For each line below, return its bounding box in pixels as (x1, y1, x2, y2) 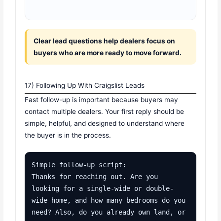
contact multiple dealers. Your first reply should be (25, 107, 184, 115)
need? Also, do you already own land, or (32, 208, 186, 216)
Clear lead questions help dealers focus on (34, 37, 176, 45)
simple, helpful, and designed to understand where (25, 119, 185, 127)
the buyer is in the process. (25, 131, 111, 139)
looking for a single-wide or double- (32, 184, 174, 192)
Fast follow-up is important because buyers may (25, 95, 179, 104)
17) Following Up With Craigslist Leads (25, 81, 145, 89)
